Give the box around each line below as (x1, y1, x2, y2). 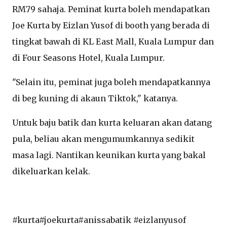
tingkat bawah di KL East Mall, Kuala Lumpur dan (12, 36, 214, 47)
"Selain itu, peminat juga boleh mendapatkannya (12, 77, 210, 87)
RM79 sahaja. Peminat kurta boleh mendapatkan (12, 4, 210, 14)
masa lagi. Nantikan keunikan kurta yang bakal (12, 150, 206, 160)
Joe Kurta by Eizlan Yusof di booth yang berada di (12, 20, 210, 30)
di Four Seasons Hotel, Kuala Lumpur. (12, 53, 167, 63)
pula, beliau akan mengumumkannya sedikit (12, 134, 195, 144)
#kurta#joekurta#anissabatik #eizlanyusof (12, 215, 186, 225)
